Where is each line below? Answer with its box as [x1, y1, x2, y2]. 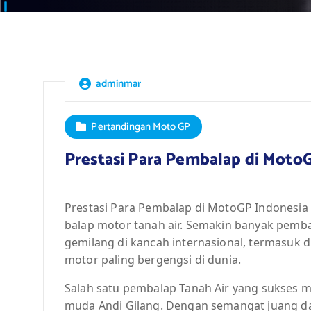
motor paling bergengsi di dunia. [65, 251, 242, 267]
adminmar [96, 74, 142, 92]
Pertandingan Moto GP [91, 117, 191, 135]
